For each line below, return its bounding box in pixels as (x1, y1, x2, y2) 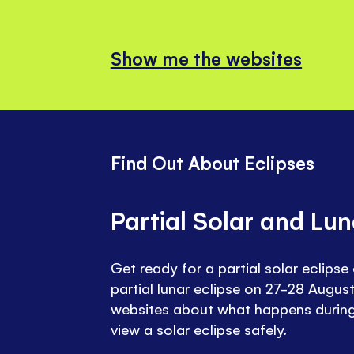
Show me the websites (110, 45, 303, 70)
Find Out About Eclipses (110, 149, 315, 174)
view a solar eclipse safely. (110, 318, 288, 338)
